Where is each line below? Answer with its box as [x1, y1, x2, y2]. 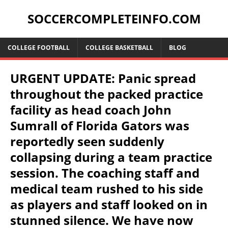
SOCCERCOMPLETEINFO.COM [27, 10, 201, 27]
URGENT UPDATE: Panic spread [10, 70, 196, 87]
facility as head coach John [10, 101, 172, 118]
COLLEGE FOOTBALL [8, 43, 70, 52]
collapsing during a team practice [10, 149, 212, 165]
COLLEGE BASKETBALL [85, 43, 153, 52]
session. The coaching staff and [10, 164, 199, 181]
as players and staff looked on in [10, 196, 208, 213]
